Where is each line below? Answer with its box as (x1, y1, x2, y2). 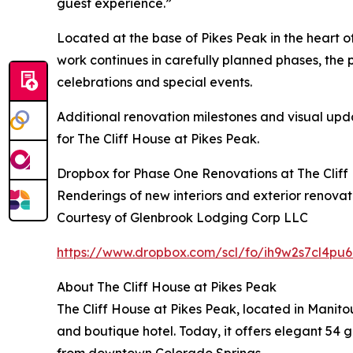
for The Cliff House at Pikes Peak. (57, 130, 259, 147)
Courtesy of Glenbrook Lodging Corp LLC (57, 209, 308, 225)
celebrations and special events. (57, 73, 252, 90)
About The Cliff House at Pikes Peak (57, 278, 277, 295)
